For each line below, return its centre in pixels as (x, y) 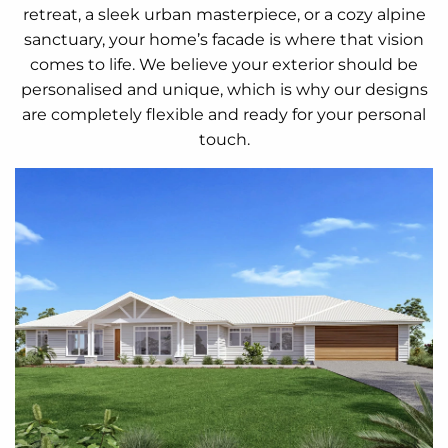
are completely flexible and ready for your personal (224, 114)
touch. (224, 139)
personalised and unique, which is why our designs (224, 89)
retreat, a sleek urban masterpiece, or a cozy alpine (224, 14)
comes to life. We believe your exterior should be (224, 64)
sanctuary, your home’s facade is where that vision (224, 39)
